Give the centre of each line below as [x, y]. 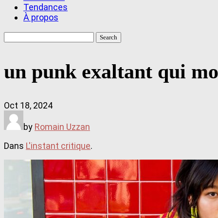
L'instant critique [58, 145]
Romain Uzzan [62, 127]
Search [17, 36]
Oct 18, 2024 [28, 105]
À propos [41, 17]
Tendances [45, 7]
